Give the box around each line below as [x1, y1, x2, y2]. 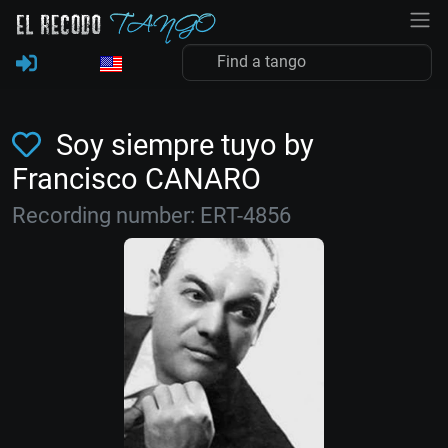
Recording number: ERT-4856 [12, 203, 291, 228]
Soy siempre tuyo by [48, 128, 314, 162]
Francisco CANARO [12, 162, 261, 196]
